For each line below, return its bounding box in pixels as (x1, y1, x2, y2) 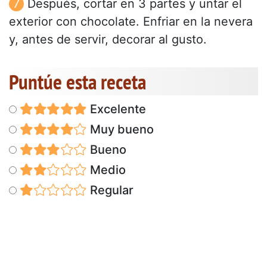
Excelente (86, 101, 146, 116)
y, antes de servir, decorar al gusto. (9, 32, 207, 46)
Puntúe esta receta (9, 67, 146, 95)
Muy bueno (86, 122, 154, 136)
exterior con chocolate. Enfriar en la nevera (9, 14, 253, 29)
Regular (86, 182, 133, 197)
